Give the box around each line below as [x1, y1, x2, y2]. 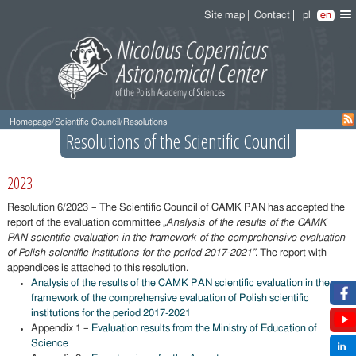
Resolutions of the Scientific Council [65, 128, 291, 155]
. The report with [254, 248, 327, 259]
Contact [254, 10, 291, 21]
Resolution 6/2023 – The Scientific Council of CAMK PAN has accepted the [6, 203, 345, 214]
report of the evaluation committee [6, 218, 163, 229]
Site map [204, 10, 246, 21]
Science [30, 339, 68, 350]
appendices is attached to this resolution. [6, 263, 188, 274]
